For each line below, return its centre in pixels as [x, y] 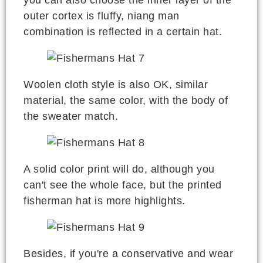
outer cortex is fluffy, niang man [102, 16]
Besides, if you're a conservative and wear [128, 254]
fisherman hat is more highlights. [104, 201]
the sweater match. [71, 117]
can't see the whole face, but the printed [123, 185]
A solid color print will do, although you [119, 169]
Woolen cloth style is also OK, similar [116, 85]
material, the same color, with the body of [126, 101]
